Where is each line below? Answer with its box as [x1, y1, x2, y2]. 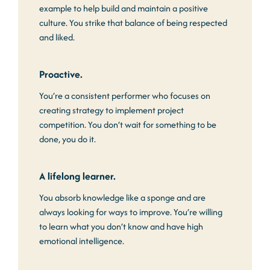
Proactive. [39, 67, 83, 81]
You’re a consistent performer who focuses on [39, 89, 210, 102]
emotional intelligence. [39, 234, 124, 247]
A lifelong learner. [39, 169, 116, 183]
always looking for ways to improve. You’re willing [39, 206, 222, 218]
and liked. [39, 31, 75, 43]
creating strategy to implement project [39, 104, 184, 116]
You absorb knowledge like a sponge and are [39, 191, 206, 204]
